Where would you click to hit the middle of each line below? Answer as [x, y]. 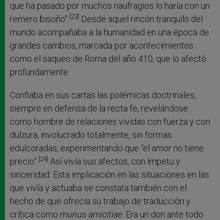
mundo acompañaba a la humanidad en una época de [110, 32]
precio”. [24, 161]
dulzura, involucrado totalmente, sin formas [91, 135]
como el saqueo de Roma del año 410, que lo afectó [108, 58]
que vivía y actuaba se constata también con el [98, 188]
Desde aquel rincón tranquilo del [141, 19]
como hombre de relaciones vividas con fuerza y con [110, 121]
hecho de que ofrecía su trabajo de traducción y [100, 201]
